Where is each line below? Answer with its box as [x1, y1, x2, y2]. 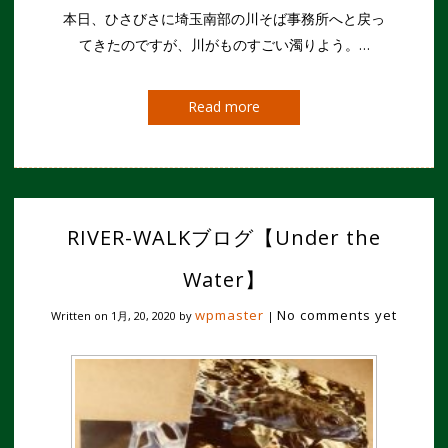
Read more [188, 96, 260, 116]
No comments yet [277, 305, 397, 324]
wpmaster [195, 305, 264, 324]
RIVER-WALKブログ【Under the [67, 223, 381, 251]
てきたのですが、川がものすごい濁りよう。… [78, 34, 370, 54]
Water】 [182, 265, 266, 293]
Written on [51, 307, 111, 323]
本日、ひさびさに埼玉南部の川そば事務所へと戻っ [63, 8, 385, 28]
